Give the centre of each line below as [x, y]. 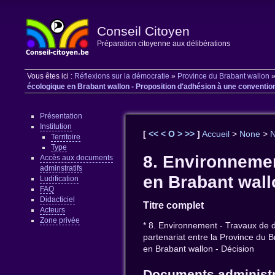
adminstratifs [61, 168]
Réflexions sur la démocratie [122, 76]
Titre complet [174, 205]
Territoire [65, 137]
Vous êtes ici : [51, 76]
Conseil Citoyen [143, 31]
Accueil [216, 134]
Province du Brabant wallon [224, 76]
